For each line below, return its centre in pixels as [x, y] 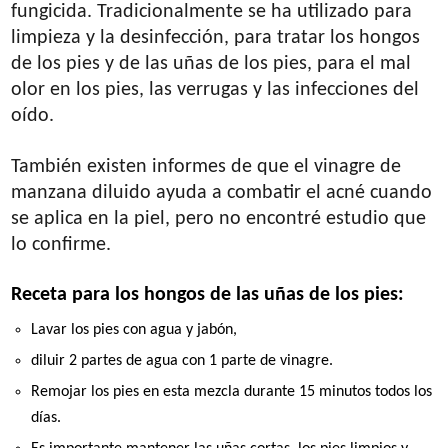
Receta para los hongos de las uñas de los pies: [208, 294]
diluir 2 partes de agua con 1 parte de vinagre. [182, 360]
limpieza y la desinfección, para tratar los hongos [216, 37]
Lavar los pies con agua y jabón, [134, 329]
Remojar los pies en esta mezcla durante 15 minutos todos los [232, 391]
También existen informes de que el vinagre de [206, 166]
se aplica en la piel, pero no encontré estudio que [219, 218]
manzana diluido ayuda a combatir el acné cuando [222, 192]
